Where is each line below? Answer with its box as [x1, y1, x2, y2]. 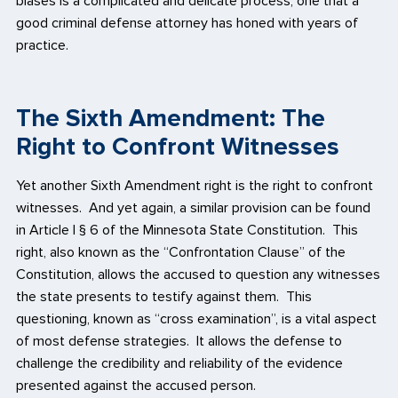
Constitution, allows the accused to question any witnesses [16, 266, 380, 284]
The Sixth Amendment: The [16, 103, 325, 134]
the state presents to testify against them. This [16, 288, 312, 306]
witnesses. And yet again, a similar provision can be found [16, 199, 370, 218]
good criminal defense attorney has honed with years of [16, 13, 358, 32]
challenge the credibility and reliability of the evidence [16, 354, 343, 373]
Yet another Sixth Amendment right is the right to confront [16, 177, 373, 195]
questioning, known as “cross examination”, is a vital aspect [16, 310, 377, 329]
